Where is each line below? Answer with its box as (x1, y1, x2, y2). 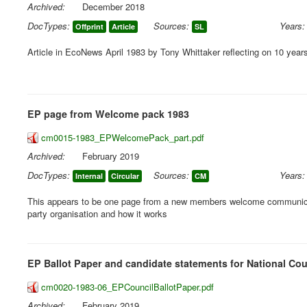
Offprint (75, 21, 103, 32)
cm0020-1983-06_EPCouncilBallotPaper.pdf (41, 280, 214, 293)
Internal (75, 171, 103, 181)
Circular (111, 171, 139, 181)
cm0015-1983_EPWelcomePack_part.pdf (41, 131, 204, 144)
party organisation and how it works (27, 207, 167, 220)
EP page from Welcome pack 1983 (27, 107, 189, 121)
